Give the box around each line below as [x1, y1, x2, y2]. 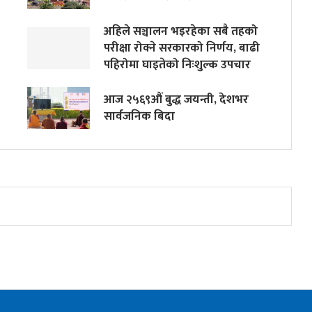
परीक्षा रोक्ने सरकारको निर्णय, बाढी [103, 38, 260, 58]
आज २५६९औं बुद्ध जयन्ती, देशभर [103, 89, 249, 109]
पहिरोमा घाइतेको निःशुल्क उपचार [103, 54, 251, 75]
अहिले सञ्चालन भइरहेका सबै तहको [103, 21, 258, 41]
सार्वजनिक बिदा [103, 106, 175, 126]
